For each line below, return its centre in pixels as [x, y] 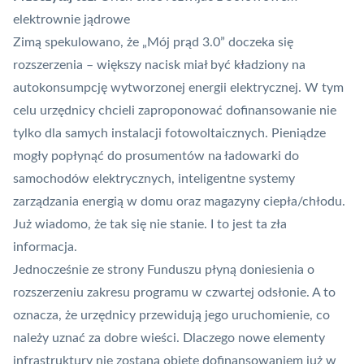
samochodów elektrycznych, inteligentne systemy [154, 179]
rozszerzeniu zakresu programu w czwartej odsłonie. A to [174, 293]
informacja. [45, 247]
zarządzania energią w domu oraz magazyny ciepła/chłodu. [179, 202]
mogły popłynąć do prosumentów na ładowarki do [156, 156]
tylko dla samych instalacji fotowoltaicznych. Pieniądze [169, 134]
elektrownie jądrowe [71, 20]
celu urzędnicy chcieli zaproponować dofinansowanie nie [175, 111]
